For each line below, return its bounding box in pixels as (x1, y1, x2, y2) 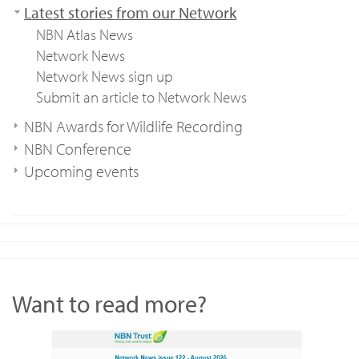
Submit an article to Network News (36, 87, 247, 107)
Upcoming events (24, 161, 139, 181)
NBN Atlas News (36, 25, 133, 44)
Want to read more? (12, 288, 207, 319)
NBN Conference (24, 139, 131, 159)
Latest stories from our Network (24, 2, 236, 22)
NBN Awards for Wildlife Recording (24, 116, 243, 136)
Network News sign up (36, 67, 172, 86)
